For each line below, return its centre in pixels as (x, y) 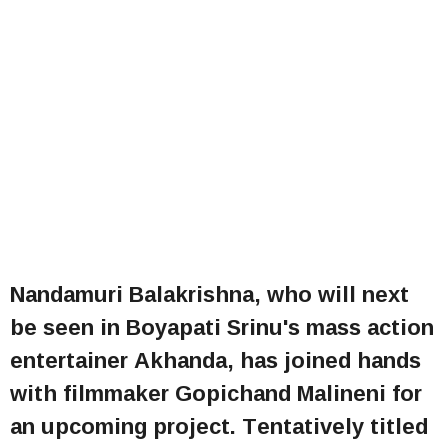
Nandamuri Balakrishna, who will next (209, 293)
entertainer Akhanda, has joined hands (215, 359)
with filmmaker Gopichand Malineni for (216, 392)
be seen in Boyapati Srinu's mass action (222, 326)
